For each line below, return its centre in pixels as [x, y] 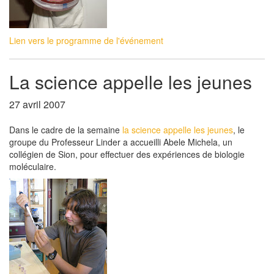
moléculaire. [33, 166]
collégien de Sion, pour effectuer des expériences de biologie [127, 154]
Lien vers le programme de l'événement [86, 40]
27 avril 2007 [37, 104]
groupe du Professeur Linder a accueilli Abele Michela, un [121, 142]
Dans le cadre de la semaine [66, 130]
